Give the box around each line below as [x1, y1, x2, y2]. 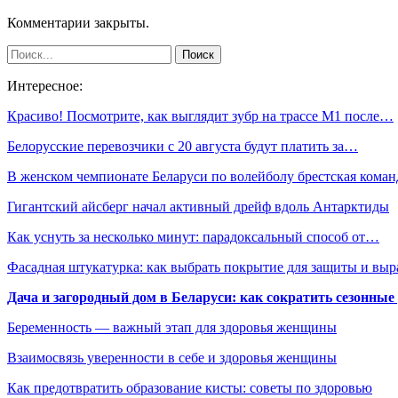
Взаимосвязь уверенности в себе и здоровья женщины [7, 349, 337, 365]
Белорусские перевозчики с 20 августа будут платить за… [7, 138, 358, 154]
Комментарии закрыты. [7, 14, 149, 30]
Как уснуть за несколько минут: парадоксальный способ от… [7, 228, 379, 244]
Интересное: [7, 77, 83, 93]
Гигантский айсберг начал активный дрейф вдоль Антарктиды [7, 198, 389, 214]
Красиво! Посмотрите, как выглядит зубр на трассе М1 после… [7, 107, 394, 123]
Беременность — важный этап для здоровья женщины [7, 319, 337, 335]
